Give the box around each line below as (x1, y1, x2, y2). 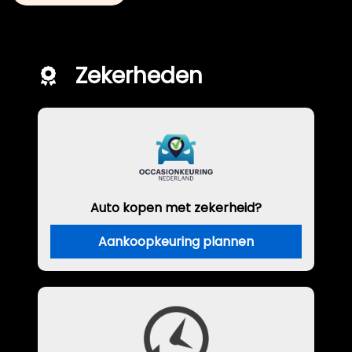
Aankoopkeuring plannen (98, 233, 254, 251)
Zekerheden (75, 60, 203, 91)
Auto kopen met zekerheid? (90, 199, 262, 217)
